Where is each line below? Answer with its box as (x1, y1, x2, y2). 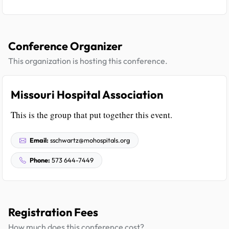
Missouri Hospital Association (11, 87, 163, 102)
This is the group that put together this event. (11, 109, 172, 121)
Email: (30, 136, 49, 145)
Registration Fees (8, 204, 98, 219)
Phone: (30, 156, 50, 165)
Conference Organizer (8, 39, 123, 53)
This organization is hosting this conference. (8, 56, 168, 66)
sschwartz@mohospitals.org (49, 136, 130, 145)
